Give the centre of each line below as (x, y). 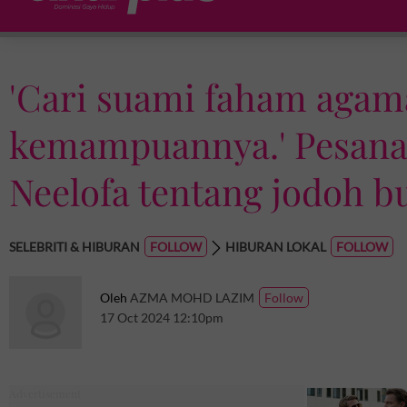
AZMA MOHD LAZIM (192, 298)
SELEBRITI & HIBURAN (74, 247)
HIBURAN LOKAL (276, 247)
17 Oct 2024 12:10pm (162, 318)
